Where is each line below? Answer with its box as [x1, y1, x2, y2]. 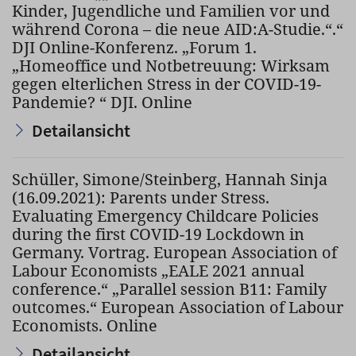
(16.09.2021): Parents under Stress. [12, 187, 269, 208]
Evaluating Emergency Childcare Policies [12, 205, 319, 226]
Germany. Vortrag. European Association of [12, 242, 337, 263]
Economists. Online [12, 315, 157, 336]
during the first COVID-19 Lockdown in [12, 223, 304, 245]
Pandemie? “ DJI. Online [12, 91, 192, 113]
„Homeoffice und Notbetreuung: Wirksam [12, 55, 330, 76]
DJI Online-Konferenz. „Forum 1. [12, 37, 257, 58]
